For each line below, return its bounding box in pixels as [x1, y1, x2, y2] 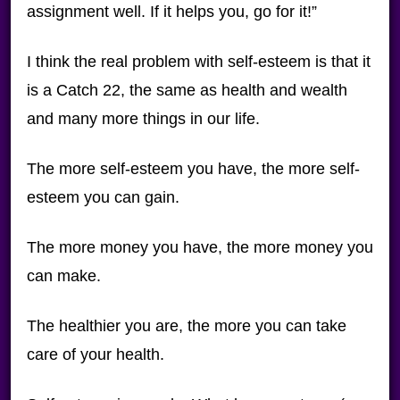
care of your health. [26, 346, 164, 363]
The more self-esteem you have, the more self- [26, 160, 360, 178]
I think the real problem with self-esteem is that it [26, 53, 371, 71]
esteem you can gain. [26, 188, 179, 206]
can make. [26, 267, 101, 285]
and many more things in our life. [26, 110, 260, 128]
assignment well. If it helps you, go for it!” [26, 3, 317, 21]
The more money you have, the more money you [26, 238, 373, 256]
